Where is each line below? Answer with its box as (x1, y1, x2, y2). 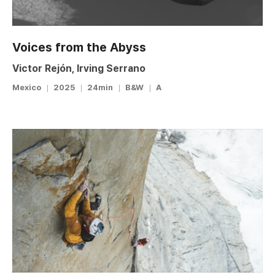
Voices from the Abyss (12, 39, 146, 55)
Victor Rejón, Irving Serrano (12, 62, 145, 74)
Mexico (12, 82, 41, 92)
